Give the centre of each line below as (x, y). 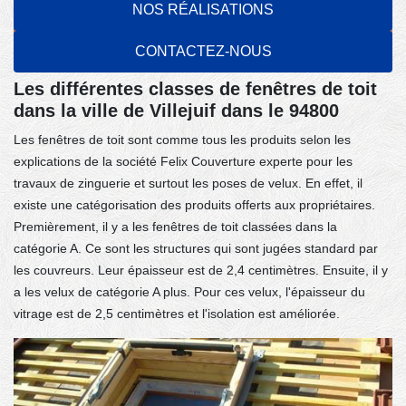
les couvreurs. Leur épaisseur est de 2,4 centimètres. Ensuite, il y (201, 270)
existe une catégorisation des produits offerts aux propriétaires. (194, 204)
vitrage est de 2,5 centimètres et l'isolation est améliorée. (177, 313)
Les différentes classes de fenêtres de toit (195, 88)
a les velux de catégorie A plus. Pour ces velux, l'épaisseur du (189, 291)
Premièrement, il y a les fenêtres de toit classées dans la (175, 226)
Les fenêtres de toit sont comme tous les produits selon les (182, 139)
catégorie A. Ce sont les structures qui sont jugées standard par (196, 248)
